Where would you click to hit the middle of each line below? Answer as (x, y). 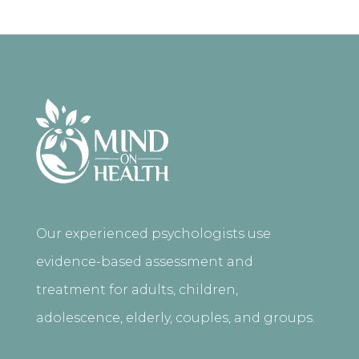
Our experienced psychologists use (153, 234)
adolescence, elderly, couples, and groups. (175, 318)
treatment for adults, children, (137, 290)
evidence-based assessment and (144, 262)
